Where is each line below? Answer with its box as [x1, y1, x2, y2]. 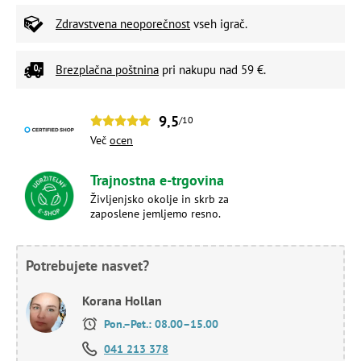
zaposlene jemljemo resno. [90, 205, 221, 221]
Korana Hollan [82, 292, 162, 309]
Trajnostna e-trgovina [90, 170, 224, 189]
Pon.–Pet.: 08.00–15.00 [101, 316, 218, 331]
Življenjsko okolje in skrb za [90, 191, 229, 206]
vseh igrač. [190, 15, 247, 31]
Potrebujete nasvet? [26, 255, 149, 275]
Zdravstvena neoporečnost [56, 15, 190, 31]
